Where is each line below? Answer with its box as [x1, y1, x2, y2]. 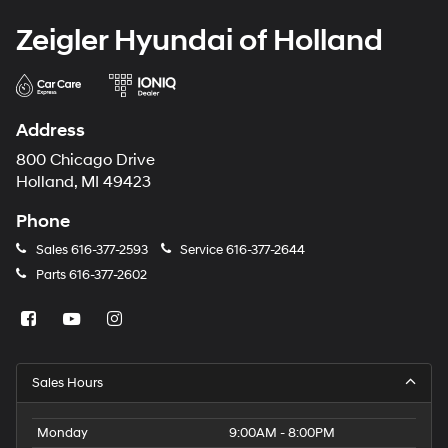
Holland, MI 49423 [16, 173, 151, 193]
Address [16, 119, 85, 143]
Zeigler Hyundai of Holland [16, 22, 383, 60]
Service [177, 242, 226, 259]
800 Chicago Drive [16, 151, 155, 171]
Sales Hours [32, 375, 103, 392]
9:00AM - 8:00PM [229, 425, 335, 442]
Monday [37, 425, 88, 442]
